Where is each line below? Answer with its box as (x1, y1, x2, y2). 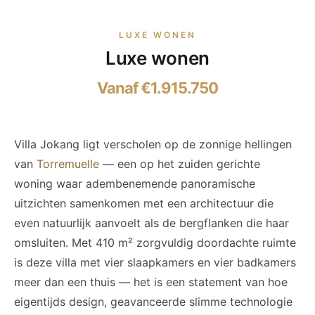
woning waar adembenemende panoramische (14, 176, 255, 191)
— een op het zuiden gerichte (99, 157, 260, 171)
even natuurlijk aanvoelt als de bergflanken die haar (14, 216, 289, 230)
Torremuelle (37, 157, 99, 171)
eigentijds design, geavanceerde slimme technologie (14, 295, 292, 309)
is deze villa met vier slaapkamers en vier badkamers (14, 255, 296, 269)
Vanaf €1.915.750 (97, 79, 218, 97)
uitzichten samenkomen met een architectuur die (14, 196, 274, 210)
